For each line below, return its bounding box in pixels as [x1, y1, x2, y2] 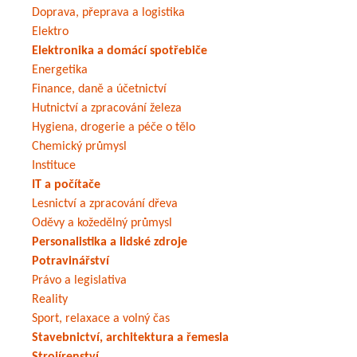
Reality [32, 293, 68, 307]
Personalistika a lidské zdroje [32, 236, 187, 249]
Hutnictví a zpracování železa [32, 102, 182, 116]
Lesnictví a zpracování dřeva [32, 198, 178, 211]
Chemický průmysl [32, 140, 127, 154]
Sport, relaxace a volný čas [32, 312, 170, 326]
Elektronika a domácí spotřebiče [32, 45, 207, 58]
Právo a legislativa [32, 274, 127, 288]
